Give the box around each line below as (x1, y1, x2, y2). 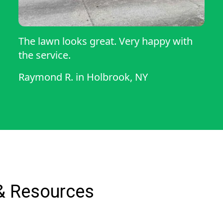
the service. (18, 48, 71, 62)
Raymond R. (18, 70, 74, 84)
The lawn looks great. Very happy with (18, 34, 193, 48)
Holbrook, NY (87, 70, 148, 84)
